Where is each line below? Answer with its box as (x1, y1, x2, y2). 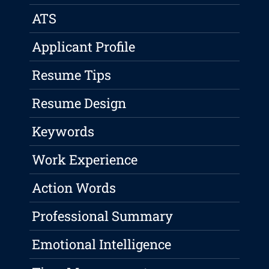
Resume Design (32, 94, 127, 112)
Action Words (32, 179, 116, 197)
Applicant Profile (32, 38, 136, 56)
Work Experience (32, 151, 138, 169)
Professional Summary (32, 207, 174, 225)
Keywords (32, 122, 95, 141)
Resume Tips (32, 66, 112, 84)
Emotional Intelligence (32, 235, 172, 253)
